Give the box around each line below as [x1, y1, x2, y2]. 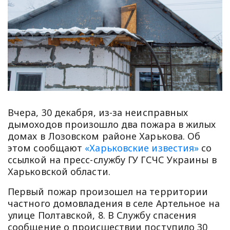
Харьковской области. [8, 165, 110, 178]
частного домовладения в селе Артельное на [8, 197, 220, 209]
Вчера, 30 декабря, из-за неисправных [8, 106, 188, 119]
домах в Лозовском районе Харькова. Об [8, 129, 201, 142]
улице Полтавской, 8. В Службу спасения [8, 208, 197, 221]
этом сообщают [8, 141, 85, 154]
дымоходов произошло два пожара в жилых [8, 118, 216, 130]
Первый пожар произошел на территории [8, 185, 208, 198]
